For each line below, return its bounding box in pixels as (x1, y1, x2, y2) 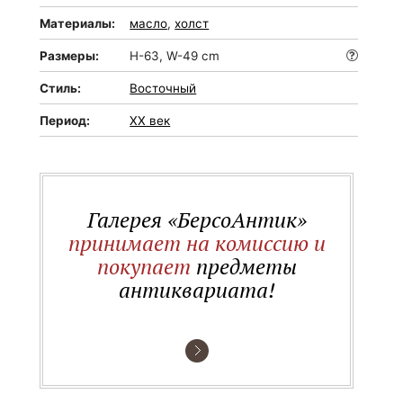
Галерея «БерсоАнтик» (86, 205, 307, 234)
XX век (130, 113, 171, 128)
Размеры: (40, 49, 100, 63)
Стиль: (40, 81, 82, 95)
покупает (96, 252, 191, 281)
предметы (190, 252, 297, 281)
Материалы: (40, 16, 116, 31)
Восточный (130, 81, 197, 95)
